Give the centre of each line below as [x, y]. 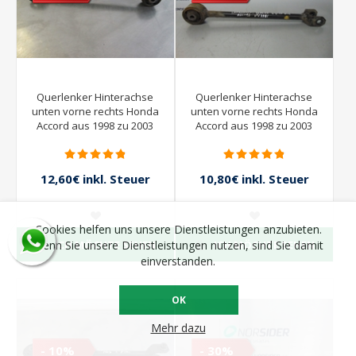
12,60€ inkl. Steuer [95, 179]
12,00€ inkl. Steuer [254, 196]
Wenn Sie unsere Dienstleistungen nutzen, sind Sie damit [178, 245]
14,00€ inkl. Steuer [95, 196]
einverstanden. [178, 261]
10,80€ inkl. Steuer [254, 179]
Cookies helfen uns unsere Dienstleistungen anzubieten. [178, 229]
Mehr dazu [178, 328]
